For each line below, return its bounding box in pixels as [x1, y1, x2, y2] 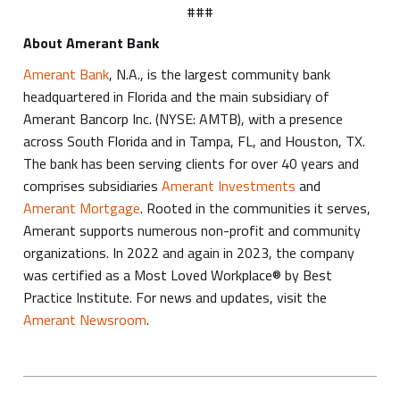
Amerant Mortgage [23, 197, 141, 220]
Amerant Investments [162, 175, 296, 197]
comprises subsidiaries [23, 175, 162, 197]
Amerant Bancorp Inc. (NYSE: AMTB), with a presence [23, 108, 344, 130]
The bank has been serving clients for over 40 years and [23, 153, 360, 175]
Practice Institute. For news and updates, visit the [23, 287, 328, 309]
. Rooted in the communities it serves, [140, 197, 371, 220]
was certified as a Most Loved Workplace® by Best [23, 264, 333, 287]
